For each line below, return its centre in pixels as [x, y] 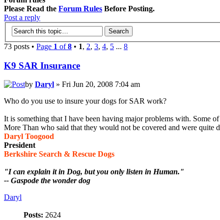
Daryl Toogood [29, 137]
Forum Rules [80, 9]
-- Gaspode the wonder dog [47, 181]
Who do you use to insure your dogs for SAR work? [85, 101]
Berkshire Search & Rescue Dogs [59, 154]
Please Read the [31, 9]
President [20, 145]
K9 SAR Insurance [42, 65]
